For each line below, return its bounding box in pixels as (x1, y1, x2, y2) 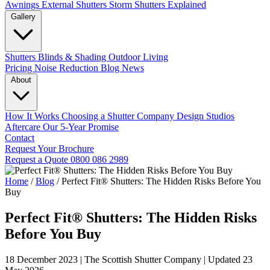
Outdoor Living (108, 52, 168, 62)
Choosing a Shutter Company (61, 111, 177, 121)
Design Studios (177, 111, 234, 121)
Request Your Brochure (5, 143, 94, 154)
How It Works (5, 111, 61, 121)
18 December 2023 (5, 254, 80, 265)
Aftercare (5, 122, 43, 132)
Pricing (5, 63, 34, 73)
